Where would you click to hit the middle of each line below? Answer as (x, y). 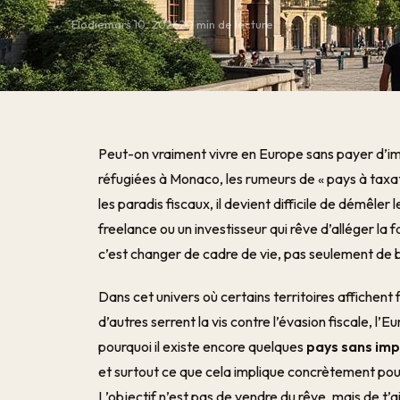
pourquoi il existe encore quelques (203, 346)
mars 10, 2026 (142, 24)
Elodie (88, 24)
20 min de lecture (226, 24)
